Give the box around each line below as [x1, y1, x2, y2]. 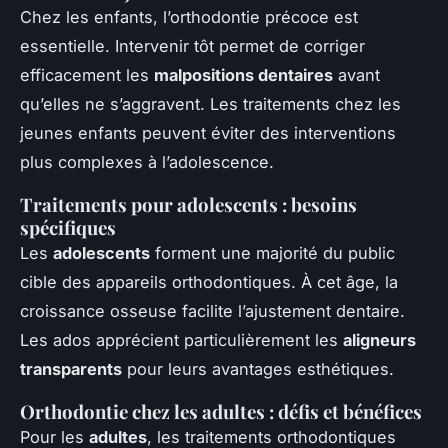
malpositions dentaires [154, 65, 333, 86]
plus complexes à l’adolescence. [20, 152, 274, 173]
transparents [20, 359, 122, 380]
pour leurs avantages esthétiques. [122, 359, 394, 380]
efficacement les [20, 65, 154, 86]
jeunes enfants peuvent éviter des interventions [20, 123, 396, 144]
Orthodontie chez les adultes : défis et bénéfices [20, 399, 422, 425]
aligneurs [343, 330, 416, 351]
